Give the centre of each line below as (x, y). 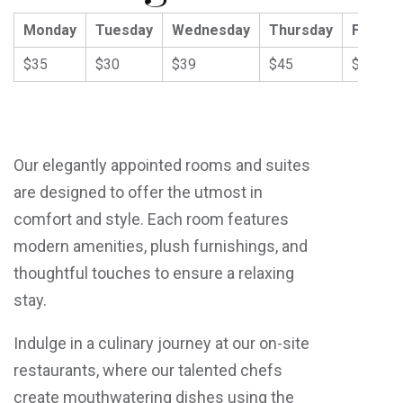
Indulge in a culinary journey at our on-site (161, 343)
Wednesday (211, 30)
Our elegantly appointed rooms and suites (162, 165)
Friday (372, 30)
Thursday (301, 30)
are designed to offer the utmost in (138, 192)
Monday (50, 30)
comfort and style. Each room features (151, 219)
